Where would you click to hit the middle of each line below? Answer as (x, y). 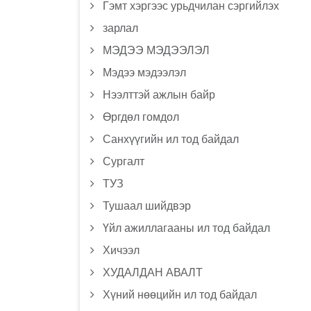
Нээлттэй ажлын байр (159, 95)
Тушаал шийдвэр (146, 206)
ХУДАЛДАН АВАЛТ (152, 272)
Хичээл (121, 250)
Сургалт (123, 161)
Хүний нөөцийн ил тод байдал (179, 295)
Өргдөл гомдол (141, 117)
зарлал (120, 28)
